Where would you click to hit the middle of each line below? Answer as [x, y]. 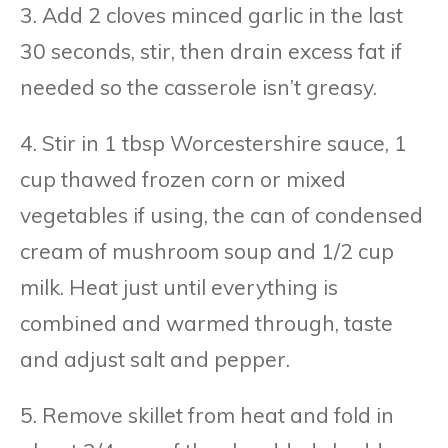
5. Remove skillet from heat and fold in [207, 414]
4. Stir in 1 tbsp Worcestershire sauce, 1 [213, 142]
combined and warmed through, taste [206, 322]
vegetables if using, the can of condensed [221, 214]
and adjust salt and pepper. [155, 358]
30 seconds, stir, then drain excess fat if [211, 50]
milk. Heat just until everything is [179, 286]
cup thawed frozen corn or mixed [183, 178]
